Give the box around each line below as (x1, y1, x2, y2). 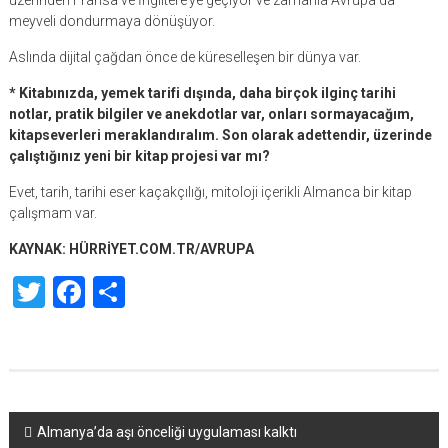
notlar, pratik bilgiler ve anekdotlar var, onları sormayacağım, (8, 106, 414, 122)
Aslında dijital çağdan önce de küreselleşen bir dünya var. (8, 49, 361, 65)
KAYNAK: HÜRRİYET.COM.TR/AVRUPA (8, 241, 254, 257)
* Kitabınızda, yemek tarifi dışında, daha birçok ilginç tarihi (8, 85, 396, 101)
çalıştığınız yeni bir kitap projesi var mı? (8, 148, 270, 164)
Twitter (44, 273, 143, 311)
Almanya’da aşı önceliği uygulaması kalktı (36, 424, 297, 440)
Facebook (84, 273, 219, 311)
